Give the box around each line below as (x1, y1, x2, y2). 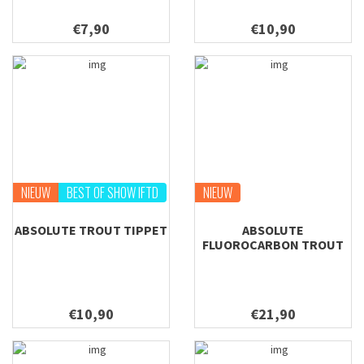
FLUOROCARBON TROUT (202, 236, 344, 253)
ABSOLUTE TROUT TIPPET (15, 222, 167, 238)
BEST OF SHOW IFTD (67, 183, 158, 202)
